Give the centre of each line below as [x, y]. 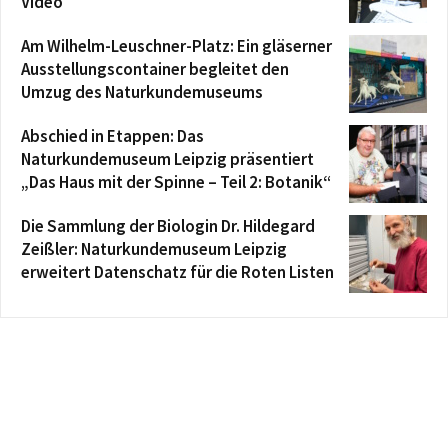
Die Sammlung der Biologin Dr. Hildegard [168, 225]
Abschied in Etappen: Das [112, 135]
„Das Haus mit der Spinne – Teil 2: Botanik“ [176, 181]
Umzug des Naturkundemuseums [142, 91]
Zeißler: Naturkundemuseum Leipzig [154, 248]
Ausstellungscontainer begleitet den [155, 68]
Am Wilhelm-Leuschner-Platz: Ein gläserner [176, 45]
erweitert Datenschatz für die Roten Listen [177, 271]
